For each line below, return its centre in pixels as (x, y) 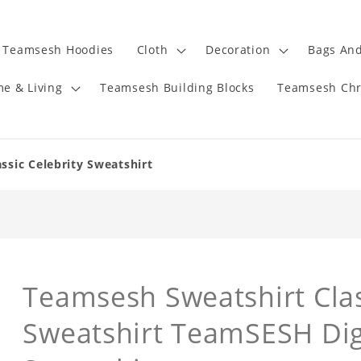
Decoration (238, 50)
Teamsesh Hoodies (58, 50)
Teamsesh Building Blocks (177, 88)
